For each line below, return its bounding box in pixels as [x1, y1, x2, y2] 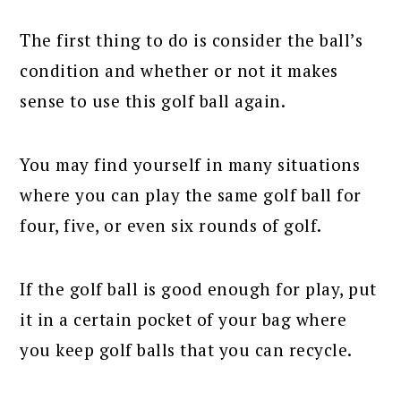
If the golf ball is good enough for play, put [20, 277, 377, 301]
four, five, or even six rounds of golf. [20, 214, 322, 237]
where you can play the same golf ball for [20, 183, 362, 207]
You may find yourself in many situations [20, 153, 361, 176]
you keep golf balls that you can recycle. [20, 338, 353, 362]
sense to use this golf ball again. [20, 90, 286, 113]
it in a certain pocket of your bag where [20, 308, 347, 331]
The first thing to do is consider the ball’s [20, 29, 363, 52]
